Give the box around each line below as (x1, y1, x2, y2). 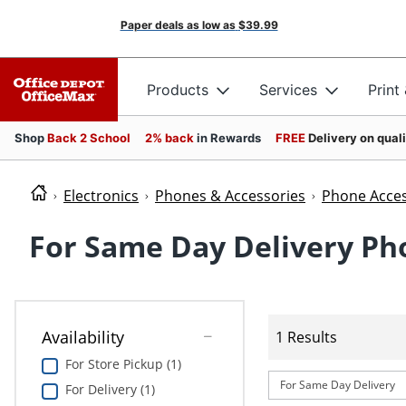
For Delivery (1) (64, 381, 155, 399)
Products (147, 80, 208, 99)
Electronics (63, 186, 139, 206)
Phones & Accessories (155, 186, 305, 206)
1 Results (275, 326, 337, 347)
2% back (145, 130, 197, 145)
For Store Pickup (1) (64, 355, 181, 373)
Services (259, 80, 317, 99)
